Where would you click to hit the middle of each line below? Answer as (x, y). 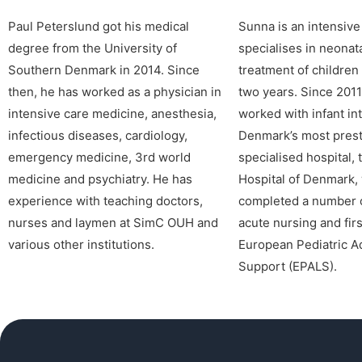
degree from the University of (93, 48)
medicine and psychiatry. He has (100, 179)
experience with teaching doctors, (105, 200)
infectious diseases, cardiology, (98, 135)
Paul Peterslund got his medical (99, 26)
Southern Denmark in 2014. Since (104, 69)
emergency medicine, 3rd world (99, 157)
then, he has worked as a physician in (115, 91)
